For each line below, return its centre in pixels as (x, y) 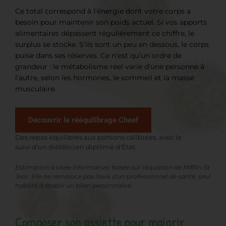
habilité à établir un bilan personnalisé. (74, 185)
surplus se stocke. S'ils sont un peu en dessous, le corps (112, 44)
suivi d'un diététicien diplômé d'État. (76, 147)
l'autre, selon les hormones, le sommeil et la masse (105, 77)
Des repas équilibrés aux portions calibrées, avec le (98, 137)
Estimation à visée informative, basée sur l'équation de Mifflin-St (112, 167)
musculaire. (36, 89)
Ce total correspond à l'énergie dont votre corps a (103, 11)
